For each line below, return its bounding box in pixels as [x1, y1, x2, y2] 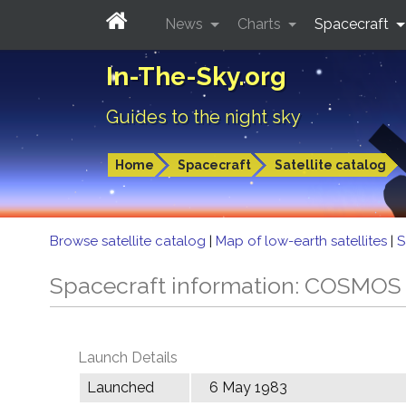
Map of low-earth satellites [216, 233, 391, 249]
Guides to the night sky [106, 106, 301, 128]
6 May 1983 [209, 379, 287, 396]
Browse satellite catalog [50, 233, 209, 249]
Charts [237, 14, 285, 33]
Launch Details [78, 349, 178, 366]
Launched [87, 379, 154, 396]
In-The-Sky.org [106, 62, 286, 92]
